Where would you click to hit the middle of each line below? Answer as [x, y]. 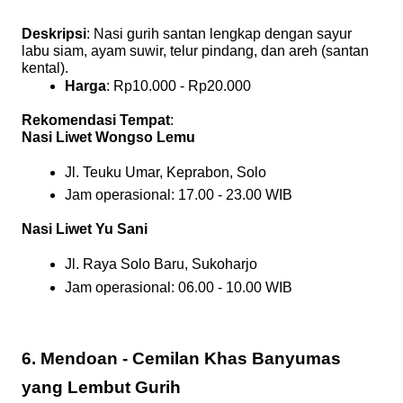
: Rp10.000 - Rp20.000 [179, 85]
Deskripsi [54, 33]
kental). [45, 67]
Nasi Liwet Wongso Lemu [108, 137]
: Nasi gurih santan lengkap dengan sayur [219, 33]
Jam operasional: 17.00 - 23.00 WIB [179, 195]
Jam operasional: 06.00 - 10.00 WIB [179, 287]
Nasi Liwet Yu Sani [85, 229]
